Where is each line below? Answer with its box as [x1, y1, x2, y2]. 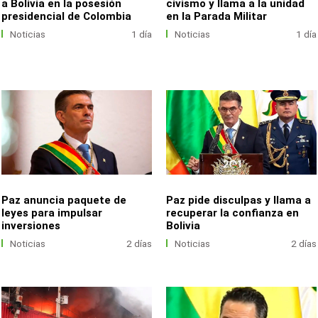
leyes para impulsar [1, 206, 103, 219]
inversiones [1, 219, 61, 232]
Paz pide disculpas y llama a [166, 193, 312, 207]
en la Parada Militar [166, 9, 268, 23]
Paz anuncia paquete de [1, 193, 127, 207]
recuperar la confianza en [166, 206, 300, 219]
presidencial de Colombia [1, 9, 132, 23]
